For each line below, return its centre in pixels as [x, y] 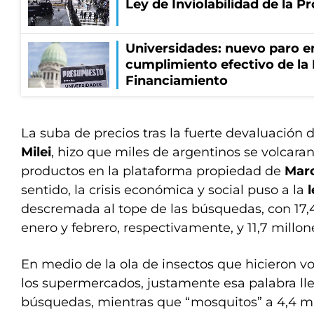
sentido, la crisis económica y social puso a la [164, 190]
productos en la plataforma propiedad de [153, 171]
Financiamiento [177, 81]
